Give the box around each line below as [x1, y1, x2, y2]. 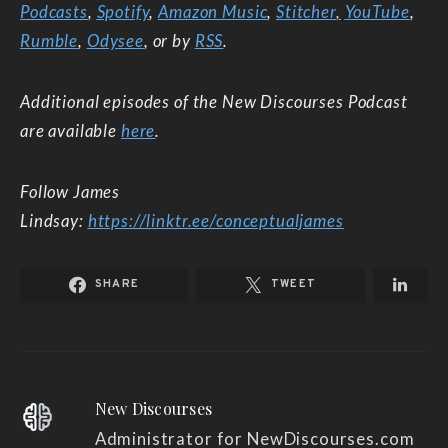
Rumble [20, 29, 79, 51]
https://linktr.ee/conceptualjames [87, 209, 344, 231]
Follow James [20, 180, 121, 202]
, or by [143, 29, 195, 51]
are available [20, 119, 121, 141]
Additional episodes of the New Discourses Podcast [20, 90, 408, 112]
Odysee [86, 29, 144, 51]
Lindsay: [20, 209, 88, 231]
